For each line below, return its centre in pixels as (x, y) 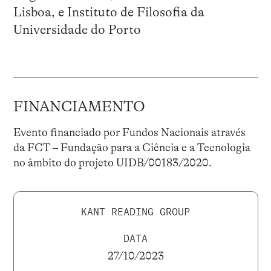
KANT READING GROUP (135, 211)
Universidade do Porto (77, 29)
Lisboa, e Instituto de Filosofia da (109, 12)
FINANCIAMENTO (79, 106)
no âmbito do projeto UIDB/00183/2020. (112, 162)
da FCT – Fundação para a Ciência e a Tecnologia (132, 147)
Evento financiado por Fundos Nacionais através (129, 132)
